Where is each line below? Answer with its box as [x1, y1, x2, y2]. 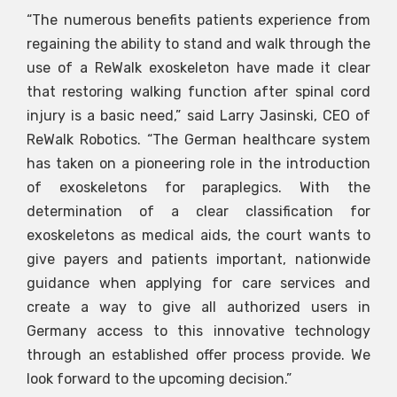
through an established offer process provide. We [27, 346, 370, 364]
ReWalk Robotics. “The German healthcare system [27, 131, 370, 149]
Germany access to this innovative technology [27, 323, 370, 340]
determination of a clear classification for [27, 203, 370, 221]
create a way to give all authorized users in [27, 299, 370, 316]
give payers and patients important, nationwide [27, 251, 370, 269]
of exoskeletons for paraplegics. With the [27, 179, 370, 197]
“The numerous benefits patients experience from [27, 12, 370, 29]
